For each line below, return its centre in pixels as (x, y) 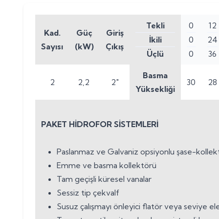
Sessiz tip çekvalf (88, 193)
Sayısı (52, 46)
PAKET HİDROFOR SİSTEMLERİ (100, 124)
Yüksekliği (155, 89)
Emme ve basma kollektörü (107, 165)
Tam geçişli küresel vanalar (104, 179)
